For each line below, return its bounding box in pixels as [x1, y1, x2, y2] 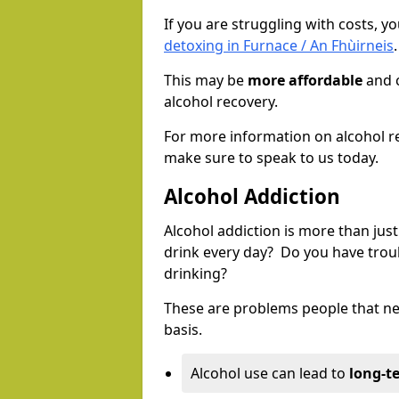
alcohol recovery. [164, 92, 278, 112]
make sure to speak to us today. [164, 148, 379, 168]
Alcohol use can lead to [191, 363, 349, 384]
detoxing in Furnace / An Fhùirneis [164, 36, 394, 56]
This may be [164, 70, 248, 91]
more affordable [248, 70, 362, 91]
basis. [164, 320, 202, 340]
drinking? [164, 264, 231, 284]
